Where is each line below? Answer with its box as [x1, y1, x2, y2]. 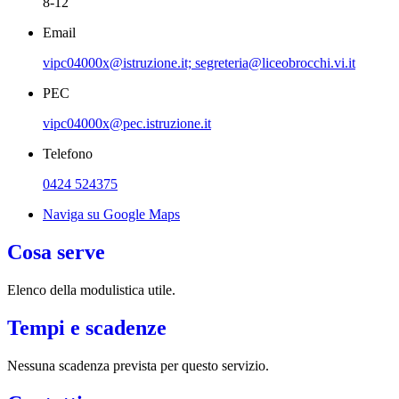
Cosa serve [7, 240, 105, 264]
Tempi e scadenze [7, 315, 167, 339]
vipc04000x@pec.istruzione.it [43, 116, 211, 132]
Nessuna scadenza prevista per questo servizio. [7, 357, 269, 373]
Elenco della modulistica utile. [7, 281, 179, 297]
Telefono [43, 146, 93, 162]
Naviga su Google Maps [43, 207, 180, 223]
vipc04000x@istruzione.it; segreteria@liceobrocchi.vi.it [43, 55, 355, 71]
